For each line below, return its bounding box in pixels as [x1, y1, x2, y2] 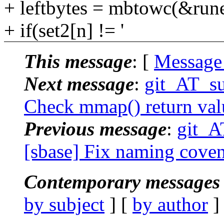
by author [132, 193, 208, 215]
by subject [24, 193, 104, 215]
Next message [24, 72, 134, 94]
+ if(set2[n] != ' [4, 19, 124, 41]
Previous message [24, 117, 166, 139]
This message [24, 50, 132, 72]
